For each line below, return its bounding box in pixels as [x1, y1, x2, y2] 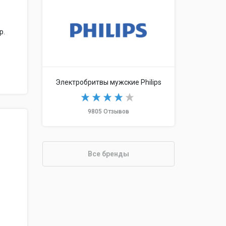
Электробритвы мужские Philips [55, 78, 161, 87]
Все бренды [87, 150, 129, 158]
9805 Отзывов [87, 108, 129, 116]
